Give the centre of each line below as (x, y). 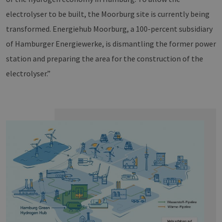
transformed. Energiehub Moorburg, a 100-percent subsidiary (109, 29)
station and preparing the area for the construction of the (105, 59)
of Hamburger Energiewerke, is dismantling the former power (111, 44)
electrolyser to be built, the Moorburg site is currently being (108, 14)
